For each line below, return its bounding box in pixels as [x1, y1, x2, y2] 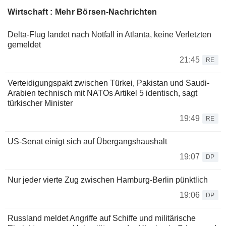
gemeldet [8, 40, 41, 49]
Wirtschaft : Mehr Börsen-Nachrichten [8, 7, 157, 16]
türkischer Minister [8, 98, 73, 107]
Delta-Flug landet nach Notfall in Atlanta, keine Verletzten [8, 30, 211, 39]
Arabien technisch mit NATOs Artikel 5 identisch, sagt [8, 88, 197, 97]
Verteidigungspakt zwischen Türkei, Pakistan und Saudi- [8, 78, 209, 87]
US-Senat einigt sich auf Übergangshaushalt [8, 137, 167, 146]
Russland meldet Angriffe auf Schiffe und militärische [8, 213, 196, 222]
